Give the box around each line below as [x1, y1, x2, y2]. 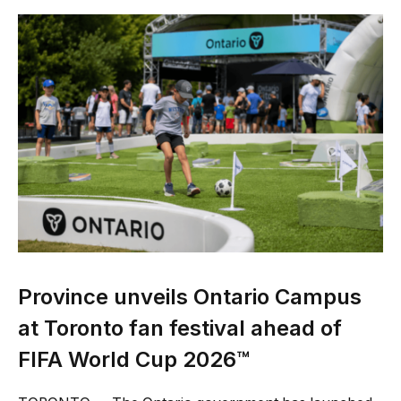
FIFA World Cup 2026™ [18, 346, 250, 373]
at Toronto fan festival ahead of [18, 315, 342, 342]
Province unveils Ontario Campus [18, 284, 362, 311]
